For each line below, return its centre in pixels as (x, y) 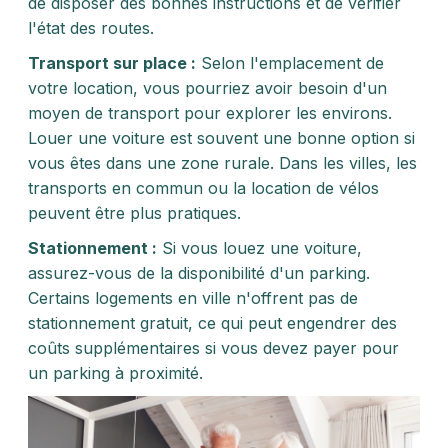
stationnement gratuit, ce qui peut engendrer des (212, 323)
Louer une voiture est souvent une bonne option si (221, 138)
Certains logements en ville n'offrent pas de (193, 298)
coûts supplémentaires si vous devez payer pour (213, 348)
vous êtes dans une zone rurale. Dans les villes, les (222, 163)
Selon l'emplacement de (290, 63)
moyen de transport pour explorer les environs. (210, 113)
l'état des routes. (91, 28)
